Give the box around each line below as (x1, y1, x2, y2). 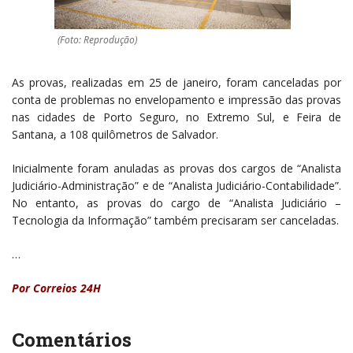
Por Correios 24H (12, 281, 101, 296)
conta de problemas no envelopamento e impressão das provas (12, 92, 341, 108)
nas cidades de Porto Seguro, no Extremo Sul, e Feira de (12, 110, 341, 125)
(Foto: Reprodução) (58, 33, 137, 47)
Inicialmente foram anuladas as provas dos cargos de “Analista (12, 161, 341, 176)
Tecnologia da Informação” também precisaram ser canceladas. (12, 213, 339, 229)
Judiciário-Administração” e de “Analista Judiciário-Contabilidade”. (12, 178, 341, 194)
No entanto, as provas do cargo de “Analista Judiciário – (12, 195, 341, 211)
